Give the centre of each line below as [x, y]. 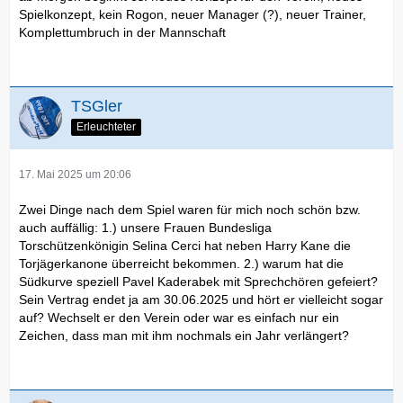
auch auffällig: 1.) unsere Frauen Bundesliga [145, 228]
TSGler [97, 107]
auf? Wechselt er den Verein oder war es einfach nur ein [179, 318]
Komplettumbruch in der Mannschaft [122, 33]
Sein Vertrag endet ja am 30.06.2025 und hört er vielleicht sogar [201, 300]
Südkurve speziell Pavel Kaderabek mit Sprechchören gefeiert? [198, 282]
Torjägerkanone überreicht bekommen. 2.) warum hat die [181, 264]
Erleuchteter [106, 127]
